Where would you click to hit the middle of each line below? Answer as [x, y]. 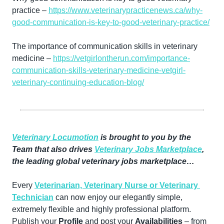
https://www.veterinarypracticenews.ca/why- [125, 10]
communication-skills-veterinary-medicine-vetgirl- [99, 70]
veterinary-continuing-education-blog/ [78, 82]
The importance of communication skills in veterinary [105, 46]
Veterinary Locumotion [55, 137]
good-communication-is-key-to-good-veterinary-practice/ [111, 22]
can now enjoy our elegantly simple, [118, 197]
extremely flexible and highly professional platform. [101, 209]
